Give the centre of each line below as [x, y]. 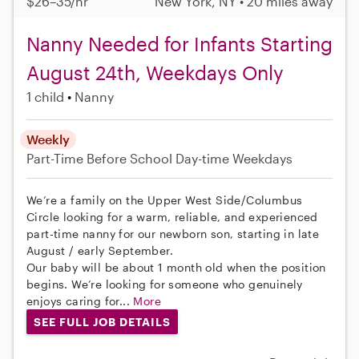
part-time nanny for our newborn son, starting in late [173, 233]
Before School [129, 158]
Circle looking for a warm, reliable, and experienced [172, 216]
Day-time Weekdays [234, 158]
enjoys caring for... [80, 301]
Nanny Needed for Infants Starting [179, 43]
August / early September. [100, 250]
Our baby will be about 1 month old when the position [176, 267]
